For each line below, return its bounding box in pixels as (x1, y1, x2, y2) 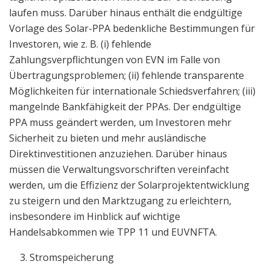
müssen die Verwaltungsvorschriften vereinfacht (9, 162, 229, 176)
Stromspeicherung (30, 250, 115, 264)
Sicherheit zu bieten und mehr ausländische (9, 131, 206, 145)
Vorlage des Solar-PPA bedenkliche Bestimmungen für (9, 21, 255, 35)
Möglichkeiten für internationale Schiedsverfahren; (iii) (9, 84, 256, 98)
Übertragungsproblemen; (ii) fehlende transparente (9, 68, 244, 82)
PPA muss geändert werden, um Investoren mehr (9, 115, 231, 129)
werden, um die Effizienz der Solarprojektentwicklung (9, 178, 250, 192)
